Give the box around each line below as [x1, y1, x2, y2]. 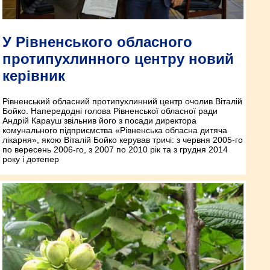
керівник [2, 67, 65, 84]
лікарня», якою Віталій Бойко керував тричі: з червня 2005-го [2, 134, 243, 145]
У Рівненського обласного [2, 33, 192, 50]
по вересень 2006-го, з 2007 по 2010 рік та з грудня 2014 [2, 144, 228, 154]
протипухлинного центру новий [2, 50, 234, 67]
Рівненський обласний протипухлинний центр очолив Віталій [2, 96, 242, 106]
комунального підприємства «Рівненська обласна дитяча [2, 125, 227, 135]
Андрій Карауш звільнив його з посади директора [2, 115, 196, 125]
